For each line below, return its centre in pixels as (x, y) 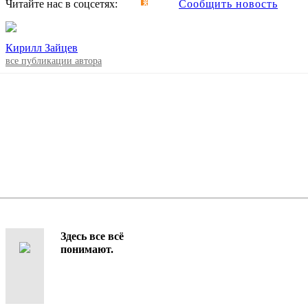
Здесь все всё (92, 236)
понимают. (87, 250)
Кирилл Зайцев (42, 48)
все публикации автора (54, 61)
